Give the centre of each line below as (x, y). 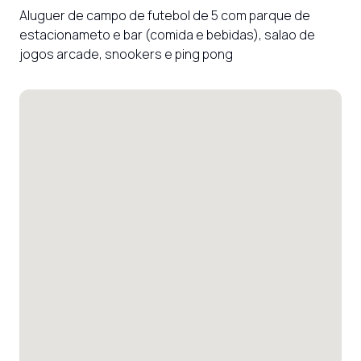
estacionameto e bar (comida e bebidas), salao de (167, 35)
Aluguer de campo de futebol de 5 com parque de (165, 15)
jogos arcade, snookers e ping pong (126, 54)
